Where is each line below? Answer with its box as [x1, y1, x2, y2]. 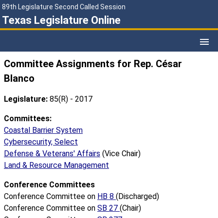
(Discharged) [116, 192, 159, 201]
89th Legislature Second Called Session [2, 3, 126, 11]
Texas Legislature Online [2, 14, 121, 26]
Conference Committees [4, 180, 95, 190]
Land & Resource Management [4, 161, 109, 170]
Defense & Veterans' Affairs [4, 149, 100, 159]
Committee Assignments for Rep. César [4, 58, 182, 70]
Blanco [4, 73, 35, 85]
